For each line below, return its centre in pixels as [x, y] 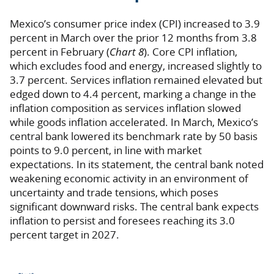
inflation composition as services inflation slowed [125, 108]
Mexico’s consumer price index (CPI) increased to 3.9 [135, 24]
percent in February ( [60, 52]
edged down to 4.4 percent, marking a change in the [133, 94]
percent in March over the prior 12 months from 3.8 [133, 38]
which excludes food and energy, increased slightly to [136, 66]
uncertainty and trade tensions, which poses [114, 193]
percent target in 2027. [65, 235]
